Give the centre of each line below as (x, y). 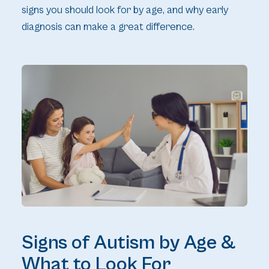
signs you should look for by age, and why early (125, 10)
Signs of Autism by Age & (128, 243)
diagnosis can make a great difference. (108, 27)
